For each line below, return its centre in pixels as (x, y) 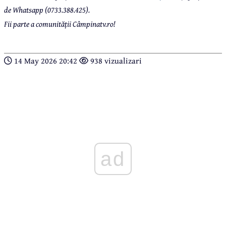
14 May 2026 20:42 (46, 61)
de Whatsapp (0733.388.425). (47, 10)
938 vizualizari (115, 61)
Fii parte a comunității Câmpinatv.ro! (60, 24)
